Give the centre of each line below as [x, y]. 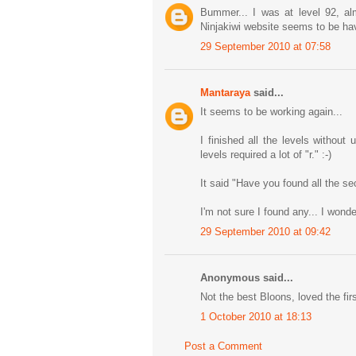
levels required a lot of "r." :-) [266, 155]
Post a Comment [223, 346]
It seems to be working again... [271, 112]
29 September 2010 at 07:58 [265, 46]
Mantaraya [225, 92]
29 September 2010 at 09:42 [265, 231]
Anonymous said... [247, 277]
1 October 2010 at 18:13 [256, 316]
